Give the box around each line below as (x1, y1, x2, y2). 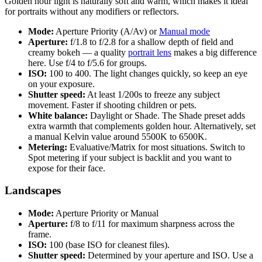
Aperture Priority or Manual (54, 208, 158, 219)
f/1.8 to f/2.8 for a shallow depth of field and (68, 36, 233, 47)
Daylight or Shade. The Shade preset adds (88, 110, 245, 120)
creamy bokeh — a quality (28, 47, 128, 57)
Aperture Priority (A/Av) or (54, 26, 159, 36)
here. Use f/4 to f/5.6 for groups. (28, 57, 147, 68)
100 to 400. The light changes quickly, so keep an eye (47, 68, 247, 78)
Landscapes (5, 184, 61, 197)
